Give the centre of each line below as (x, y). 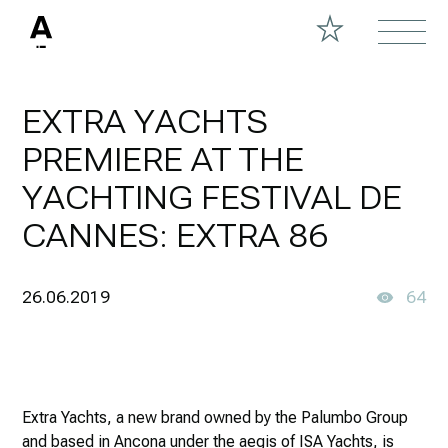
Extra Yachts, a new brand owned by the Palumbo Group (215, 417)
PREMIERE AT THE (163, 160)
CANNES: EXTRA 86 (175, 236)
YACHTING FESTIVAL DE (212, 198)
